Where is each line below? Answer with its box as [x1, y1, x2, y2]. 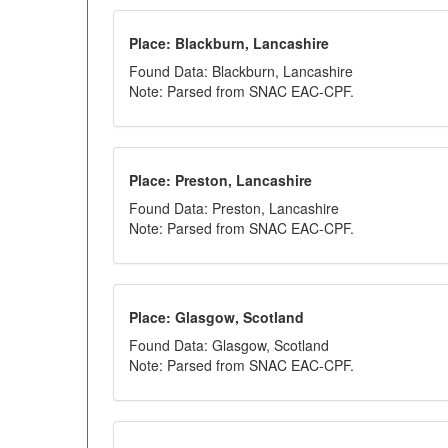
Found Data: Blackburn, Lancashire [129, 61, 353, 81]
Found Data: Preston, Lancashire [129, 198, 339, 218]
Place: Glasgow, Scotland [129, 307, 304, 327]
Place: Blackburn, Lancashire [129, 33, 329, 53]
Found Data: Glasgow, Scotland [129, 335, 329, 355]
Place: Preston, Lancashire [129, 170, 312, 190]
